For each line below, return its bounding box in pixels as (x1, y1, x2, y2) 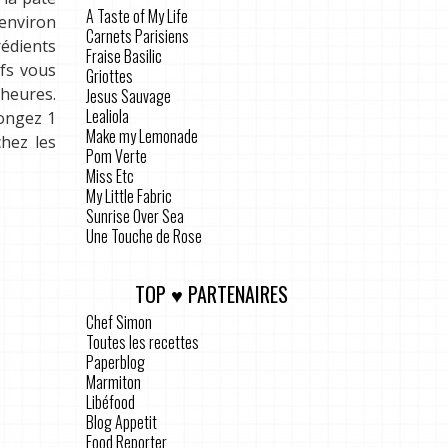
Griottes (86, 63, 133, 88)
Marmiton (86, 369, 141, 394)
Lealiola (86, 103, 129, 128)
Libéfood (86, 389, 135, 414)
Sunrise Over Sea (86, 203, 184, 228)
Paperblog (86, 349, 145, 374)
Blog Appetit (86, 409, 157, 434)
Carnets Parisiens (86, 23, 189, 48)
